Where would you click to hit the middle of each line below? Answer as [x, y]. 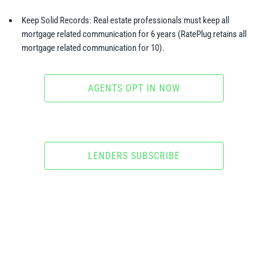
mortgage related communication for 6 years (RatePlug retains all [134, 34]
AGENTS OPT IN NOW [134, 89]
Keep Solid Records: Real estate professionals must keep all [125, 21]
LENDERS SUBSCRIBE [134, 156]
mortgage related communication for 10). [93, 48]
